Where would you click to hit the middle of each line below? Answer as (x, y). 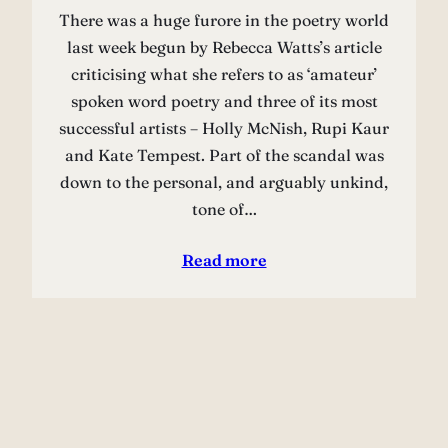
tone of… (224, 208)
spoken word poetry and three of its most (224, 100)
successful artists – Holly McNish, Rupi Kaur (224, 127)
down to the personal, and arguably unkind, (224, 181)
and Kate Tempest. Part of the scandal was (224, 154)
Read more (224, 259)
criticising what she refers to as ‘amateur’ (224, 73)
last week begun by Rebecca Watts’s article (224, 46)
